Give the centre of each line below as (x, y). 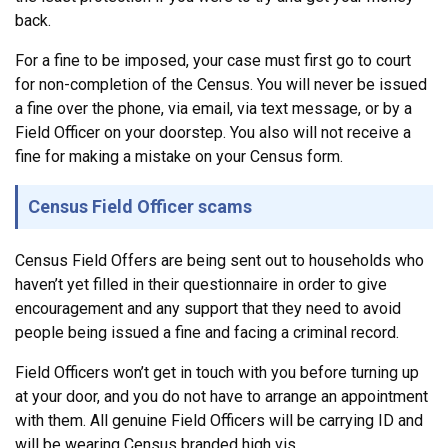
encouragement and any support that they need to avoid (208, 308)
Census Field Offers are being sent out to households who (219, 260)
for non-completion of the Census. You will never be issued (221, 84)
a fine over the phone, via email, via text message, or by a (213, 108)
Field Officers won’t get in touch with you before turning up (217, 372)
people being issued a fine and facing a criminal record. (207, 332)
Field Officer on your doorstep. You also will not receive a (213, 132)
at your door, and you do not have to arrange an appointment (221, 396)
